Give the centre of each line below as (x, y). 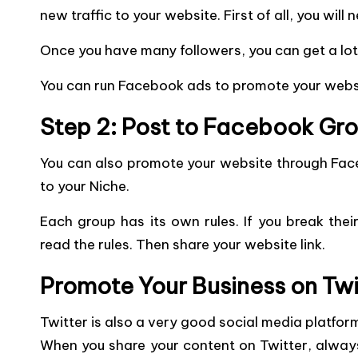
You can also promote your (128, 163)
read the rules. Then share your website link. (183, 245)
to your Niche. (85, 186)
